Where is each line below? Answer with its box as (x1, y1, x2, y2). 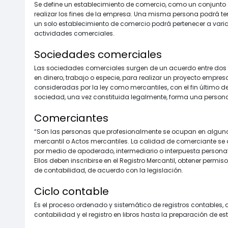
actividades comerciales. (34, 28, 115, 38)
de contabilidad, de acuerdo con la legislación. (34, 165, 183, 175)
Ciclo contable (34, 184, 109, 198)
